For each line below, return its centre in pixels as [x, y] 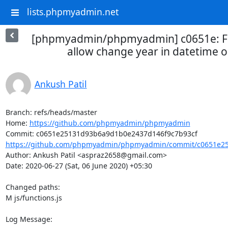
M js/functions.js [34, 198]
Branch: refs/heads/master [51, 112]
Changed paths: [34, 187]
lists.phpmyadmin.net [73, 12]
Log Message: [29, 219]
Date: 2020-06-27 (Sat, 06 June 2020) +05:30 [79, 166]
